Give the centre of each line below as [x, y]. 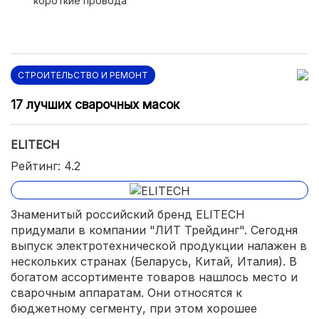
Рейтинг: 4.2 [46, 166]
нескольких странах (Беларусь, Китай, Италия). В [154, 261]
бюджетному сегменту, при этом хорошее [134, 308]
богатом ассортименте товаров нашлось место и [154, 277]
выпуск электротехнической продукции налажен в [159, 245]
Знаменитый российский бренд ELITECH [128, 214]
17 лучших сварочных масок [95, 104]
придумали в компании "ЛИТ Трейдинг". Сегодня [154, 230]
